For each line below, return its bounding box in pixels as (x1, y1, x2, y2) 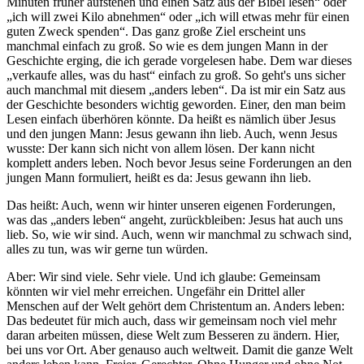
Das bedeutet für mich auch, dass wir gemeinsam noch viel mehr (6, 313, 336, 327)
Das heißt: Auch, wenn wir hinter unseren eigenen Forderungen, (6, 197, 336, 212)
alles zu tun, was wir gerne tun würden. (6, 241, 208, 256)
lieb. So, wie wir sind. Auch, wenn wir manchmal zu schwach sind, (6, 227, 352, 241)
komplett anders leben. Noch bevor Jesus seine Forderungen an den (6, 155, 352, 170)
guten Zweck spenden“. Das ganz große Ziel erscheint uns (6, 24, 305, 38)
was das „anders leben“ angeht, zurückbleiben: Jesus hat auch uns (6, 212, 343, 227)
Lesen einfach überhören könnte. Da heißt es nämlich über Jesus (6, 111, 336, 126)
